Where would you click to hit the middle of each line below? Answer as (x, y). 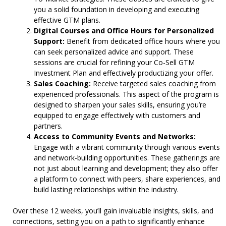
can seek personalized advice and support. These (114, 52)
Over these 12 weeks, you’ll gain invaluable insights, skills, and (113, 211)
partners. (48, 126)
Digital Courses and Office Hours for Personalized (124, 31)
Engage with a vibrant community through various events (127, 147)
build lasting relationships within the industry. (106, 189)
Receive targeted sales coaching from (153, 83)
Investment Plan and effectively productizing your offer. (124, 73)
